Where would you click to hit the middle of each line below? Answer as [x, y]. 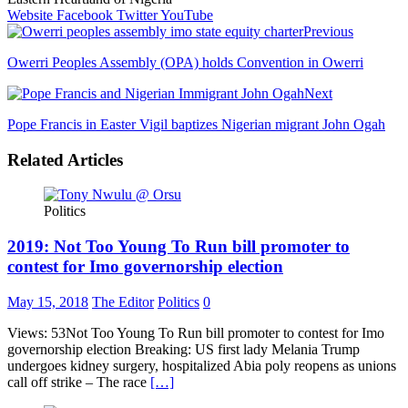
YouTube [187, 15]
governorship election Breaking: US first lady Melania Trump [184, 349]
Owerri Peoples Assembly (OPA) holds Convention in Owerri [185, 62]
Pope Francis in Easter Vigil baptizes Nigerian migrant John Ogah [196, 124]
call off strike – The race [79, 382]
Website [30, 15]
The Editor [123, 301]
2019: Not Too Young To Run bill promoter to [178, 246]
